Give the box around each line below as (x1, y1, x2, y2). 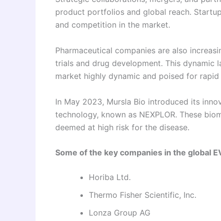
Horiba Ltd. (89, 172, 131, 183)
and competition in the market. (55, 20, 170, 30)
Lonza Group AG (89, 208, 150, 218)
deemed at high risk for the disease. (55, 122, 189, 132)
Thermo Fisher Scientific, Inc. (89, 190, 196, 200)
